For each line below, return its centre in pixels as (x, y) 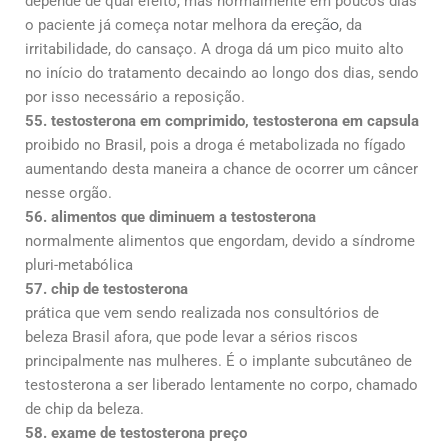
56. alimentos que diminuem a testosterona (170, 216)
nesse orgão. (68, 192)
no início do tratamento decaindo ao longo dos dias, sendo (222, 72)
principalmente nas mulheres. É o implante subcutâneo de (218, 360)
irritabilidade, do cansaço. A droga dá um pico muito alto (214, 48)
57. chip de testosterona (106, 288)
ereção (315, 24)
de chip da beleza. (84, 408)
